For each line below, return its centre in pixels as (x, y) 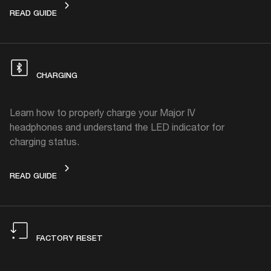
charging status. (44, 141)
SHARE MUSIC (83, 12)
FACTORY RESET (70, 238)
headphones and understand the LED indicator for (117, 126)
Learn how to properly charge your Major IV (103, 112)
